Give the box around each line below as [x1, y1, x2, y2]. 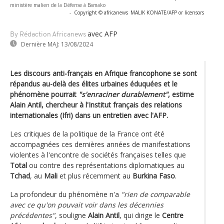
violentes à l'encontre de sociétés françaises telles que [10, 149, 186, 159]
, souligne [55, 210, 88, 220]
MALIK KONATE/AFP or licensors [130, 8, 204, 16]
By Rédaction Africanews [10, 30, 86, 38]
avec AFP [87, 28, 117, 38]
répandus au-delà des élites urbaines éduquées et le [10, 78, 177, 88]
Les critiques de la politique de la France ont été [10, 128, 164, 138]
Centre [162, 210, 183, 220]
